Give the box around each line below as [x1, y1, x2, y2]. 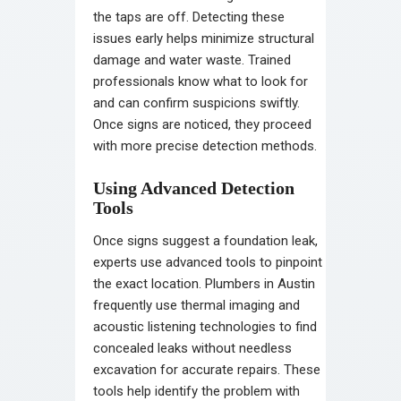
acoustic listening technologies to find [93, 318, 317, 335]
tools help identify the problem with [93, 382, 300, 399]
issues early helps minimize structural [93, 30, 314, 47]
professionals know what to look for [93, 73, 308, 90]
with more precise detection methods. [93, 137, 317, 154]
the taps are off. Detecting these [93, 8, 285, 25]
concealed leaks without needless [93, 339, 292, 356]
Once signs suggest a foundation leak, [93, 232, 318, 249]
